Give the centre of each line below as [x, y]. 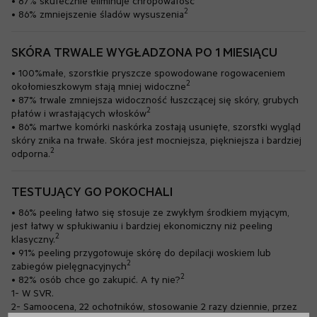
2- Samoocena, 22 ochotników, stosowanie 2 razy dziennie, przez [154, 306]
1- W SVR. [33, 292]
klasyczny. [33, 238]
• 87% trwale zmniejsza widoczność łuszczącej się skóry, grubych [155, 99]
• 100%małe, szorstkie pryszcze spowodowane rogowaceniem [148, 72]
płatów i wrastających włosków [79, 113]
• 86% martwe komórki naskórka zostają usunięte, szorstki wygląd [156, 126]
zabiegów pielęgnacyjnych [69, 265]
